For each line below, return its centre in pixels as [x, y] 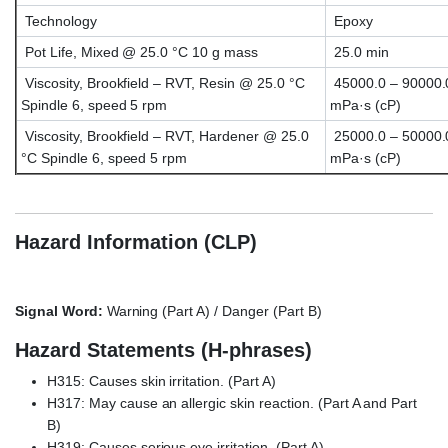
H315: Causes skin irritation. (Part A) [161, 381]
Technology [59, 21]
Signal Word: [59, 311]
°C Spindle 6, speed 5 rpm [104, 158]
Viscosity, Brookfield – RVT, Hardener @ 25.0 [165, 136]
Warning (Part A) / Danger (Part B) [212, 311]
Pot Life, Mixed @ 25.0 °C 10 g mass [139, 52]
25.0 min [359, 52]
